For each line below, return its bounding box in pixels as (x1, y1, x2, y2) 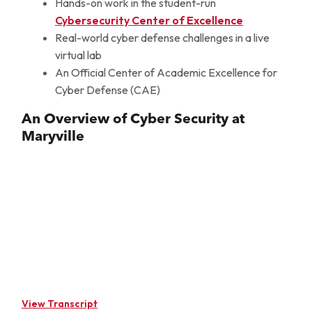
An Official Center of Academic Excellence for (54, 65, 277, 79)
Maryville (21, 127, 84, 144)
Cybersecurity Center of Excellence (54, 13, 243, 27)
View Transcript (21, 297, 97, 310)
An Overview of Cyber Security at (21, 109, 244, 127)
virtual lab (54, 47, 102, 62)
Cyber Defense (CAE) (54, 82, 160, 97)
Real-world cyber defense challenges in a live (54, 30, 270, 45)
